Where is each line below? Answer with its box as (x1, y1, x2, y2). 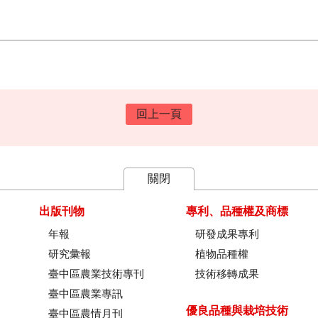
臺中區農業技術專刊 (48, 268, 144, 280)
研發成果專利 (194, 229, 259, 240)
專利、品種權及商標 (185, 205, 288, 217)
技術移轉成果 (194, 268, 259, 280)
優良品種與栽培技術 (185, 305, 288, 317)
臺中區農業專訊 (48, 288, 123, 300)
